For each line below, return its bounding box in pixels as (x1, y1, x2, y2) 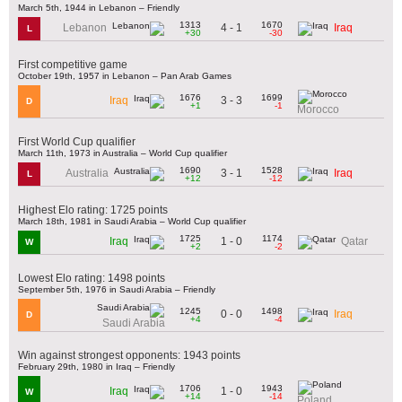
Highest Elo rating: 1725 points (18, 203, 168, 216)
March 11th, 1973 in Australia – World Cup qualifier (18, 147, 227, 158)
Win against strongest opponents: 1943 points (18, 348, 240, 362)
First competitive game (18, 57, 127, 71)
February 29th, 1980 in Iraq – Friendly (18, 361, 175, 371)
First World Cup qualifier (18, 135, 135, 148)
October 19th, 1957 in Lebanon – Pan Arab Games (18, 70, 232, 81)
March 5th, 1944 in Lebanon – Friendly (18, 2, 179, 13)
